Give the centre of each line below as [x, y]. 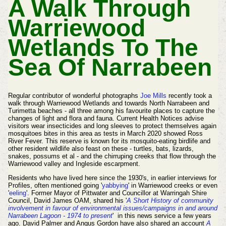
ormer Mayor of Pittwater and [78, 193]
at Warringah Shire [179, 193]
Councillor [136, 193]
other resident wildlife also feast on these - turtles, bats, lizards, [101, 148]
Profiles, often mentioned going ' [55, 185]
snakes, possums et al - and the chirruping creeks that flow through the [112, 156]
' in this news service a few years [162, 215]
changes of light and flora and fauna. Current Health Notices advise [106, 118]
